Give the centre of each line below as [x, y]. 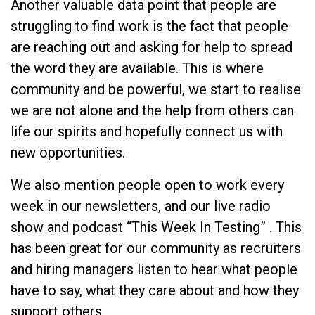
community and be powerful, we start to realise [156, 89]
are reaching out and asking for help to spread [152, 47]
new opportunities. [68, 152]
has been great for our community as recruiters [156, 248]
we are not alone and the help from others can [152, 110]
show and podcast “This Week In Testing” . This [156, 227]
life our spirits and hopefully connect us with [147, 131]
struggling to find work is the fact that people [149, 26]
